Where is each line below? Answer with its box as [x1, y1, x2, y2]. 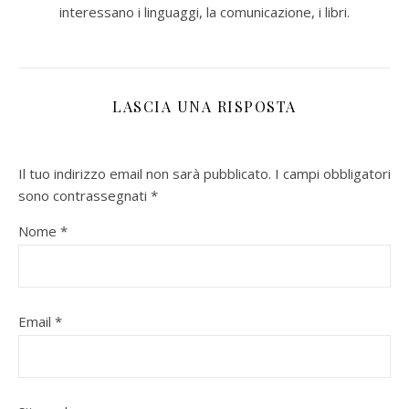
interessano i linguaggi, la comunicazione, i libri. [59, 3, 350, 21]
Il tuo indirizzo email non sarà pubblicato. [18, 164, 271, 183]
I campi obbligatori [275, 164, 391, 183]
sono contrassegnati [18, 186, 151, 204]
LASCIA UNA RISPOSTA [112, 97, 297, 116]
